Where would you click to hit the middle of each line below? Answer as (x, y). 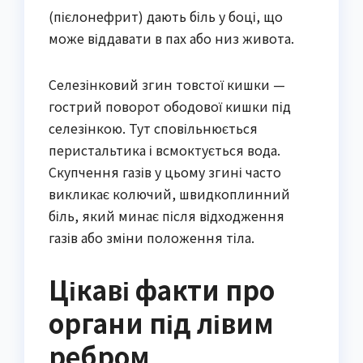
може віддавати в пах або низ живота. (171, 38)
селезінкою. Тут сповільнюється (153, 128)
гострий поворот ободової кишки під (170, 107)
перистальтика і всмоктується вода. (164, 150)
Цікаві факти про (162, 290)
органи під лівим (161, 323)
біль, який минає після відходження (167, 216)
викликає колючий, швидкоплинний (169, 194)
